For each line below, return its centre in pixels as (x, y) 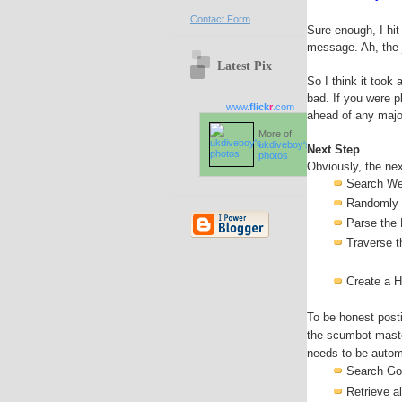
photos (273, 155)
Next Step (333, 149)
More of (275, 133)
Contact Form (220, 18)
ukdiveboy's (284, 144)
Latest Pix (245, 65)
